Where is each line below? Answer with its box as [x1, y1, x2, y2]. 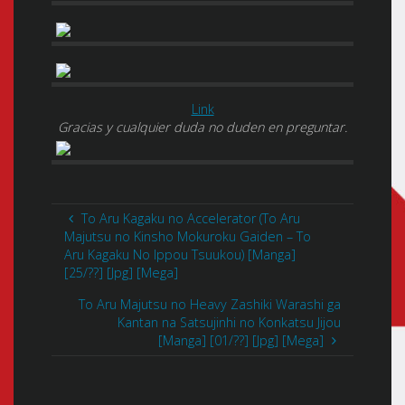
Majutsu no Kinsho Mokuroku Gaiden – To [64, 228, 312, 246]
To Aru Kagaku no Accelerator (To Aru [80, 210, 300, 228]
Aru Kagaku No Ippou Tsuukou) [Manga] [64, 246, 297, 264]
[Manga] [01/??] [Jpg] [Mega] [158, 331, 325, 349]
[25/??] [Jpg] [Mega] [64, 264, 179, 282]
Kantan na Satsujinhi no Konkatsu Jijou [117, 313, 341, 331]
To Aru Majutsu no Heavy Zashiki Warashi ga [78, 295, 341, 313]
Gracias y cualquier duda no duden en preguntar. [58, 118, 347, 136]
